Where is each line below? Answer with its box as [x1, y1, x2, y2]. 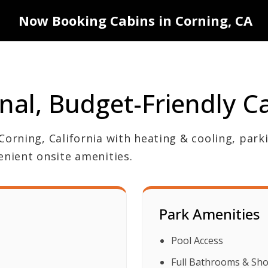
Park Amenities [159, 204, 260, 224]
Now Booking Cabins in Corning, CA [19, 11, 252, 30]
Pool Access [170, 234, 223, 248]
